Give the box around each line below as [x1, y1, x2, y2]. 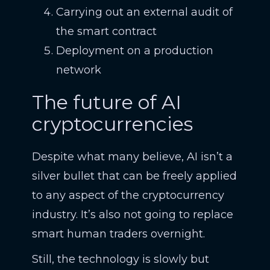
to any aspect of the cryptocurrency [31, 189, 224, 202]
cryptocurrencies [31, 112, 193, 136]
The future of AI [31, 90, 181, 114]
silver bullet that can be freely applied [31, 169, 237, 183]
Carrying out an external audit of [55, 5, 233, 19]
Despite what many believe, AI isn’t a [31, 150, 233, 163]
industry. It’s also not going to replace [31, 208, 233, 221]
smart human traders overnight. [31, 227, 205, 240]
